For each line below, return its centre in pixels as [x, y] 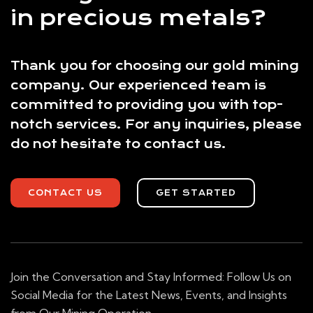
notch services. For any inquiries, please [156, 125]
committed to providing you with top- [147, 105]
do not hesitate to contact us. [118, 144]
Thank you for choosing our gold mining [155, 66]
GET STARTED [196, 193]
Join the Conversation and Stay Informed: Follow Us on [151, 277]
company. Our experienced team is [138, 86]
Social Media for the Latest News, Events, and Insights [149, 295]
